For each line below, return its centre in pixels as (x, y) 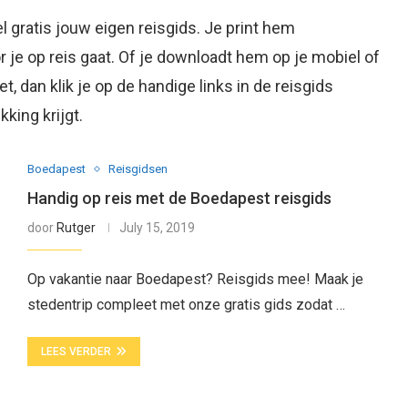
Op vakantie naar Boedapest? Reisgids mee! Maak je (195, 279)
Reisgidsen (138, 169)
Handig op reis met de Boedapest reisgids (179, 198)
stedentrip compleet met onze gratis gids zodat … (186, 305)
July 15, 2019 (157, 228)
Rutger (76, 228)
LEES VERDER (76, 352)
